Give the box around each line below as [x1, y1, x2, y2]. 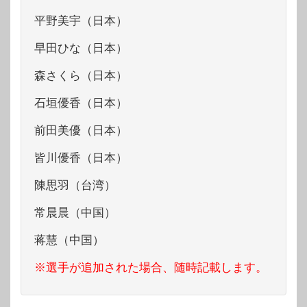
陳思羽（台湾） [34, 178, 116, 192]
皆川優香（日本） [34, 151, 127, 164]
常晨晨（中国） [34, 206, 116, 219]
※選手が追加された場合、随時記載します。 [34, 260, 267, 274]
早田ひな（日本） [34, 41, 127, 55]
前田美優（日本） [34, 123, 127, 137]
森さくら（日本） [34, 69, 127, 82]
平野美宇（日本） [34, 14, 127, 27]
